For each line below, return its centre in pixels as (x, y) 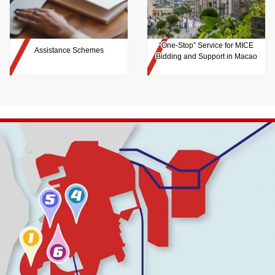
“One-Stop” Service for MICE (206, 45)
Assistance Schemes (69, 50)
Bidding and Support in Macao (206, 56)
